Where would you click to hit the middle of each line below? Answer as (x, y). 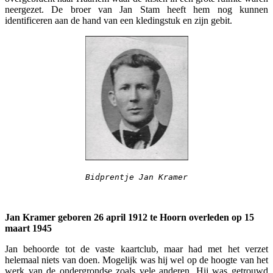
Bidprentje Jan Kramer (136, 177)
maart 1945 (28, 228)
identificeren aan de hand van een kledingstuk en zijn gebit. (119, 20)
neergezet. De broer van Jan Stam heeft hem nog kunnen (136, 9)
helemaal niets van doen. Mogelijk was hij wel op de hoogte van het (136, 260)
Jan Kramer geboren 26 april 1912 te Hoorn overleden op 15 (129, 217)
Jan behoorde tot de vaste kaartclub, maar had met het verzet (136, 249)
